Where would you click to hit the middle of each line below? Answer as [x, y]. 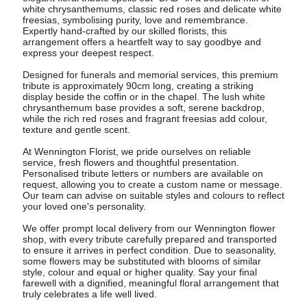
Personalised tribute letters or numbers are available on [143, 174]
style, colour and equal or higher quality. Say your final [139, 272]
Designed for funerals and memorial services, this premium [150, 75]
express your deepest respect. [88, 53]
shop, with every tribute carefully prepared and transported [149, 240]
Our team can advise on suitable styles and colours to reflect [153, 196]
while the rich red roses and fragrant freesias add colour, [145, 119]
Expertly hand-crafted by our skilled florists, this [124, 31]
